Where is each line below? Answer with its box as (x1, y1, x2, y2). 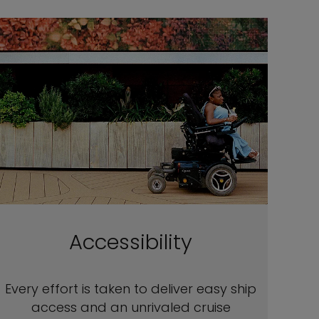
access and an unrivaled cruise (31, 298, 231, 316)
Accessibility (69, 228, 193, 256)
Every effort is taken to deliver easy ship (5, 280, 257, 298)
